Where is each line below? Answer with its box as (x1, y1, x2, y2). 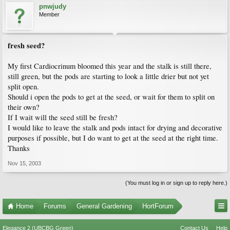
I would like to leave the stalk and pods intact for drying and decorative (8, 123, 222, 132)
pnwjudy (39, 3, 66, 10)
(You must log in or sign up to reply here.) (125, 180, 227, 186)
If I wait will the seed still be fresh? (8, 112, 118, 122)
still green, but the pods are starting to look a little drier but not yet (8, 71, 209, 81)
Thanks (8, 143, 30, 153)
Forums (44, 202, 66, 210)
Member (39, 11, 60, 17)
